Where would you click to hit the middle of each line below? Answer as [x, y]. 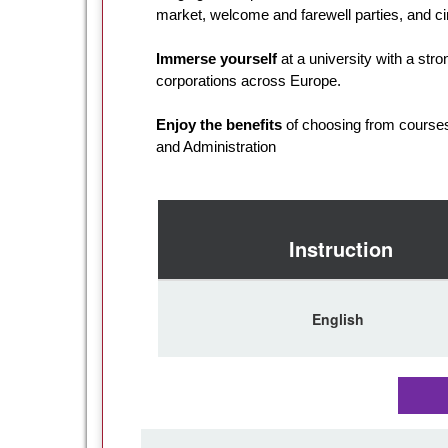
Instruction [337, 248]
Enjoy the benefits [219, 124]
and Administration [216, 146]
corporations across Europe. [250, 80]
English [337, 318]
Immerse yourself [216, 58]
